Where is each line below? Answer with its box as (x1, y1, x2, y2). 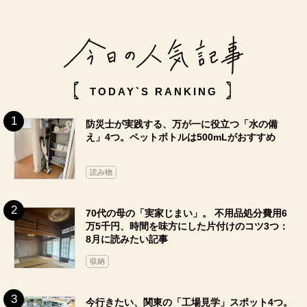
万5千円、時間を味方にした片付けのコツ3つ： (86, 221, 288, 232)
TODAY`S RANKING (89, 86, 218, 98)
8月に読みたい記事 (86, 234, 168, 245)
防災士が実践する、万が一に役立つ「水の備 (86, 119, 278, 130)
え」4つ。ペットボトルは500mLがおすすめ (86, 132, 275, 143)
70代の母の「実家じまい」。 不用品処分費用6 (86, 208, 287, 219)
